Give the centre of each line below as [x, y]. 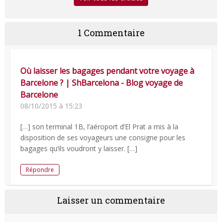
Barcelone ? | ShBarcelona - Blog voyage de [102, 83]
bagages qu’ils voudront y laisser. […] [79, 149]
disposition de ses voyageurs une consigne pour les [103, 138]
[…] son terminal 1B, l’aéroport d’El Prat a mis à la [100, 127]
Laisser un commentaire [111, 200]
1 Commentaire [111, 33]
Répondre [40, 170]
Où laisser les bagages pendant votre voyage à [108, 71]
